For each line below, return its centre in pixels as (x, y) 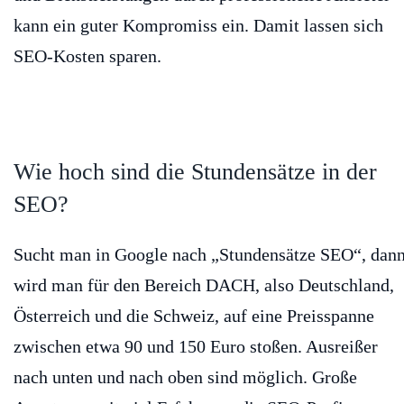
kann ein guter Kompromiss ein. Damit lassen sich (198, 26)
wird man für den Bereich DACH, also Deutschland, (204, 285)
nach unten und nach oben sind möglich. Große (185, 377)
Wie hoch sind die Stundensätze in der (195, 172)
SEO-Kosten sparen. (87, 56)
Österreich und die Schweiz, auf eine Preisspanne (194, 316)
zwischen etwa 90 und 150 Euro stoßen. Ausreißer (196, 347)
